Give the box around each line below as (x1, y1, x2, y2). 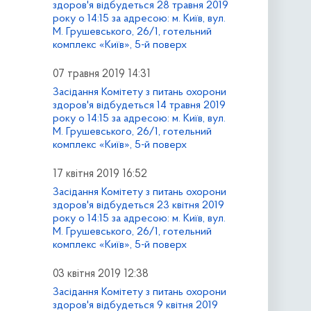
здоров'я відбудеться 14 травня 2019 (52, 99, 226, 111)
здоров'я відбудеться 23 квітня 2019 (52, 199, 224, 211)
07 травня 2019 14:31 (52, 69, 151, 81)
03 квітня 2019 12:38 (52, 268, 149, 280)
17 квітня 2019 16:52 (52, 168, 147, 180)
